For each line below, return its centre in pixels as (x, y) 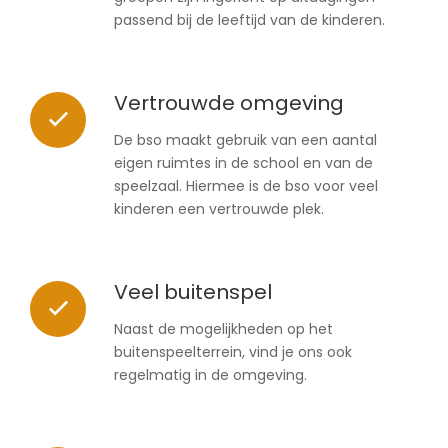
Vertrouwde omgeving (229, 103)
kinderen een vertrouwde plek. (219, 209)
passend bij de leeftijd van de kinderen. (249, 20)
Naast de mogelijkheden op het (223, 329)
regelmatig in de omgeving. (210, 375)
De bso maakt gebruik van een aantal (245, 140)
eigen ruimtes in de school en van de (243, 163)
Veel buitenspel (193, 292)
